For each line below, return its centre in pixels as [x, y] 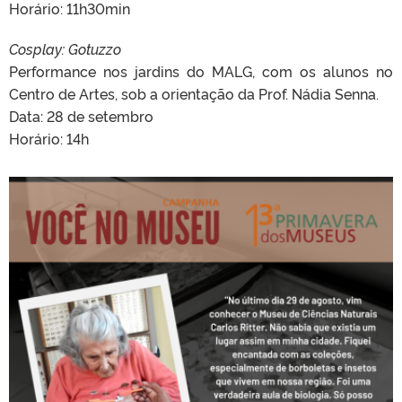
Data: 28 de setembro [81, 116]
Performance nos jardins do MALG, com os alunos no [201, 71]
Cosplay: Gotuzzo [65, 49]
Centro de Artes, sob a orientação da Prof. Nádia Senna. [194, 94]
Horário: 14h [49, 139]
